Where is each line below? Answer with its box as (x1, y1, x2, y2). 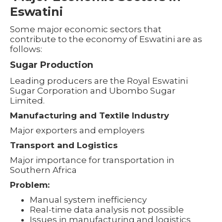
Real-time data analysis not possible (30, 204, 184, 215)
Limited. (10, 95, 45, 106)
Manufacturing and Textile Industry (10, 110, 169, 120)
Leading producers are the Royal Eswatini (10, 75, 188, 86)
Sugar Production (10, 59, 93, 70)
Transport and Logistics (10, 140, 118, 150)
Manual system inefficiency (30, 194, 147, 205)
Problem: (10, 179, 50, 190)
